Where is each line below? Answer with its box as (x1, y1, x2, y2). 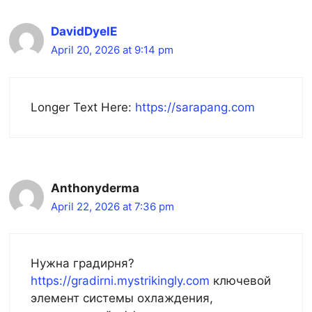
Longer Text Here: (31, 100, 135, 114)
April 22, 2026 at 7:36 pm (51, 199, 174, 213)
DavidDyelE (51, 24, 117, 39)
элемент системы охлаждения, (31, 291, 213, 306)
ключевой (210, 274, 271, 288)
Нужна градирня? (31, 256, 134, 271)
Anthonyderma (51, 180, 139, 195)
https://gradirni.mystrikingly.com (31, 274, 210, 288)
